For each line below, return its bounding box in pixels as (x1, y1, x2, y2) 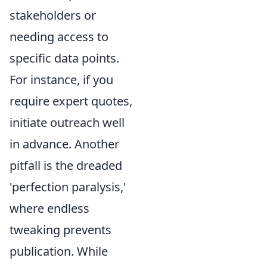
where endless (10, 200, 89, 216)
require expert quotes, (10, 93, 132, 109)
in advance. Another (10, 136, 119, 152)
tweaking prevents (10, 222, 111, 238)
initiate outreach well (10, 114, 125, 131)
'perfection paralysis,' (10, 179, 126, 195)
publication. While (10, 243, 108, 259)
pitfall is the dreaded (10, 157, 122, 173)
